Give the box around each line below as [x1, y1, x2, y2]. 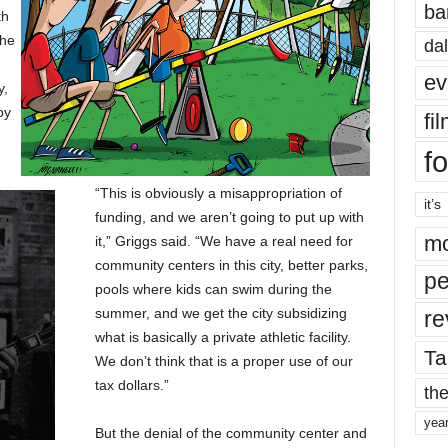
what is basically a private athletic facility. [94, 329, 351, 346]
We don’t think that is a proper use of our [94, 353, 353, 370]
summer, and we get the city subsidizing [94, 305, 347, 322]
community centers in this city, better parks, [94, 257, 368, 274]
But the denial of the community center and [94, 425, 367, 442]
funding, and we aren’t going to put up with [94, 209, 364, 226]
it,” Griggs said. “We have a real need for [94, 233, 353, 250]
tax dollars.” [94, 377, 169, 394]
